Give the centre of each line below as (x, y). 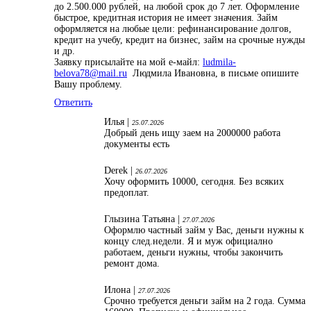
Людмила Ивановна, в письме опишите (213, 73)
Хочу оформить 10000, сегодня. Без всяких (194, 181)
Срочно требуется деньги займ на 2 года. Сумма (205, 301)
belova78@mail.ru (91, 73)
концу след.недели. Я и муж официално (188, 241)
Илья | (118, 121)
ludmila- (219, 62)
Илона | (121, 289)
